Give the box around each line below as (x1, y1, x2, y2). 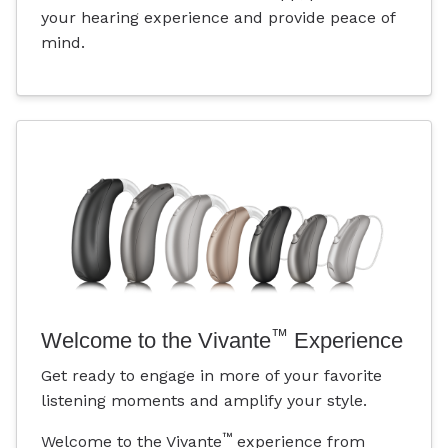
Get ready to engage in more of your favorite (41, 366, 382, 386)
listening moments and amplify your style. (41, 391, 367, 411)
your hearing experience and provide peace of (41, 7, 395, 27)
